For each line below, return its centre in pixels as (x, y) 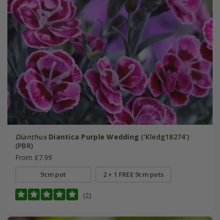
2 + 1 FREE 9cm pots (133, 174)
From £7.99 (33, 157)
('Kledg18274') (164, 137)
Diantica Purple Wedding (94, 137)
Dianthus (31, 137)
